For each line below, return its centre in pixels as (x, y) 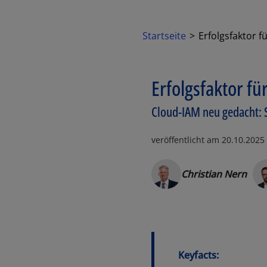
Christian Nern (214, 174)
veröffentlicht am (187, 140)
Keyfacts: (198, 255)
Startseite (164, 36)
